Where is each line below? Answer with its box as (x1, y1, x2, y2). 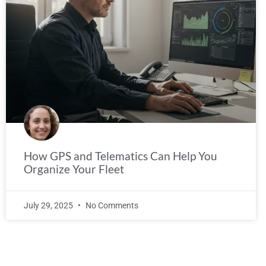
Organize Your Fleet (24, 161, 124, 176)
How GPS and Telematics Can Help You (24, 148, 217, 163)
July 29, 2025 (24, 200, 75, 210)
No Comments (84, 200, 138, 210)
